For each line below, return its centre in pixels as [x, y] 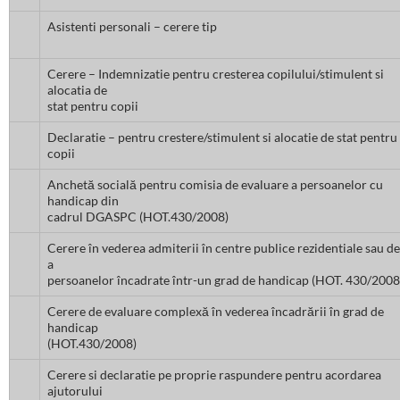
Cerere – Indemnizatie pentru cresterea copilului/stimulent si [216, 74]
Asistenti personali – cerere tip [132, 27]
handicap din [83, 201]
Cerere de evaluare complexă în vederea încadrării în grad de [216, 312]
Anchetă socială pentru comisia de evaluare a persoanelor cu [215, 185]
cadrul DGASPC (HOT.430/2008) [138, 217]
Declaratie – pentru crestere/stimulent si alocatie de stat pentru [222, 137]
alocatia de [77, 90]
